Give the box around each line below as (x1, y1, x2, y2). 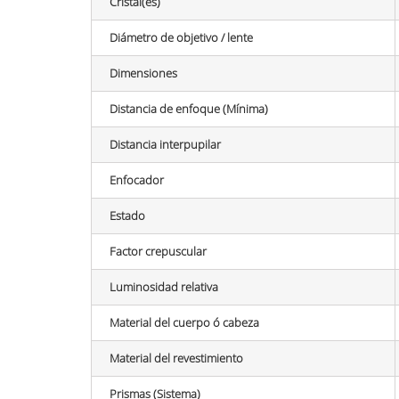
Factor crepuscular (110, 242, 207, 259)
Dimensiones (110, 64, 177, 81)
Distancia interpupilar (110, 135, 221, 152)
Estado (110, 207, 145, 224)
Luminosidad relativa (110, 278, 218, 295)
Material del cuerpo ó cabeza (110, 313, 259, 330)
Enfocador (110, 171, 164, 188)
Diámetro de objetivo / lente (110, 28, 253, 45)
